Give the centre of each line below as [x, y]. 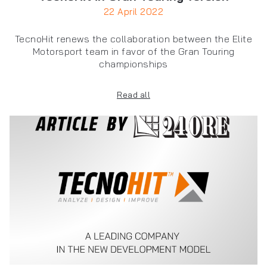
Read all [133, 95]
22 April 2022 [133, 12]
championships [133, 64]
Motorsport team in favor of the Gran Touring [133, 52]
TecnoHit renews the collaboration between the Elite [133, 39]
